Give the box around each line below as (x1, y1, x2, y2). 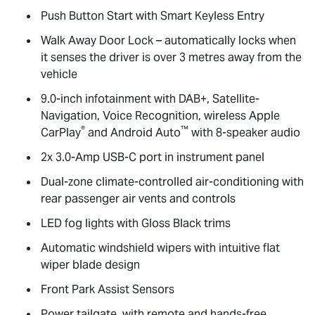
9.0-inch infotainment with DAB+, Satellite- (41, 91, 259, 106)
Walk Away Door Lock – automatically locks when (41, 32, 296, 48)
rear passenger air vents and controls (41, 191, 236, 206)
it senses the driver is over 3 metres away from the (41, 49, 302, 65)
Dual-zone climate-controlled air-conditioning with (41, 174, 304, 189)
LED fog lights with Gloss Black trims (41, 215, 231, 231)
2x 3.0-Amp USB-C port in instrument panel (41, 149, 264, 165)
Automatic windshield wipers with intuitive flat (41, 240, 280, 255)
